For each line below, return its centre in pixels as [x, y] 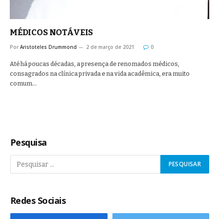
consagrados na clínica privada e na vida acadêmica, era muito [100, 74]
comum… [23, 83]
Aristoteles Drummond [48, 47]
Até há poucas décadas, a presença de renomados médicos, [95, 64]
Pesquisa [29, 142]
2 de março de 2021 [110, 47]
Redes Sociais [38, 200]
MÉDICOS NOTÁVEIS [52, 33]
